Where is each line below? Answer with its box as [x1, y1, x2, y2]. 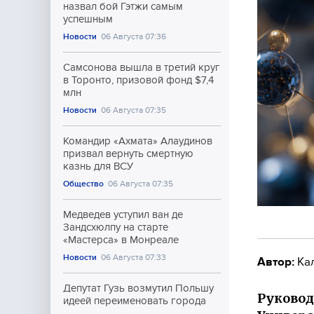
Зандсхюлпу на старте [63, 221, 168, 233]
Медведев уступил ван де [63, 209, 183, 220]
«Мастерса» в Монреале [63, 234, 179, 245]
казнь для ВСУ [63, 161, 133, 172]
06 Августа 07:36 [101, 32, 167, 41]
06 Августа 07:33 [101, 252, 167, 262]
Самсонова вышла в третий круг [63, 62, 220, 73]
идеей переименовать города [63, 295, 206, 306]
